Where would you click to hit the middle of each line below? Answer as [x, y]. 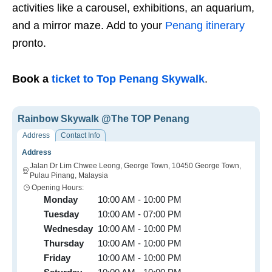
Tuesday [61, 214]
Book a [32, 79]
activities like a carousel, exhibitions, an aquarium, [133, 8]
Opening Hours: [58, 188]
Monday [61, 200]
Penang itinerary [205, 26]
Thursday [64, 243]
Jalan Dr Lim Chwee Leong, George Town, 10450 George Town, [135, 166]
